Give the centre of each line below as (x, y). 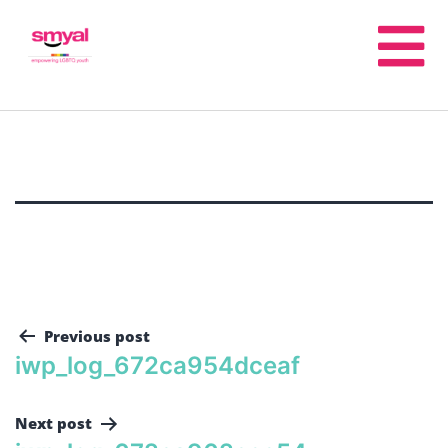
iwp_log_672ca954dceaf (157, 365)
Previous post (97, 336)
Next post (53, 422)
